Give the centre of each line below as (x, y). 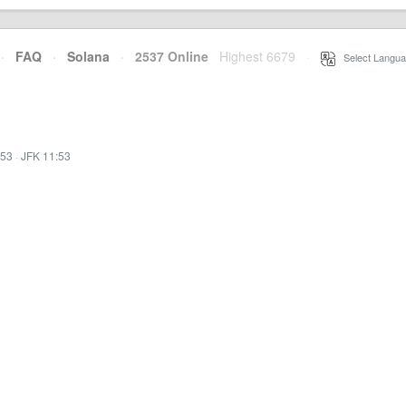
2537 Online (166, 56)
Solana (88, 56)
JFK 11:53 (46, 155)
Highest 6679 (257, 56)
